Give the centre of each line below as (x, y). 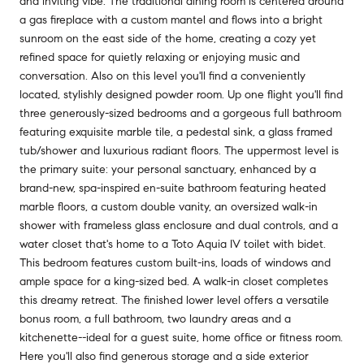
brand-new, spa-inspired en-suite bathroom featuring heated (173, 188)
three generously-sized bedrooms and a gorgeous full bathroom (180, 113)
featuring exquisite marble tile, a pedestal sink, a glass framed (176, 132)
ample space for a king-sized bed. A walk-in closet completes (174, 281)
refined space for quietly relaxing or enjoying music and (160, 57)
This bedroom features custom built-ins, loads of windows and (175, 262)
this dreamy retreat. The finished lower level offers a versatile (174, 300)
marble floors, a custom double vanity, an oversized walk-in (169, 206)
